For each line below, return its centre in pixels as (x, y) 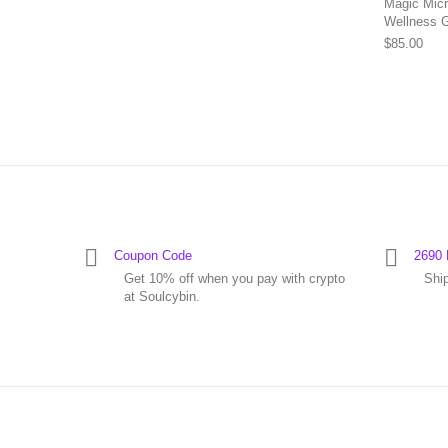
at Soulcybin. (162, 297)
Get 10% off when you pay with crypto (234, 279)
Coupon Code (153, 256)
